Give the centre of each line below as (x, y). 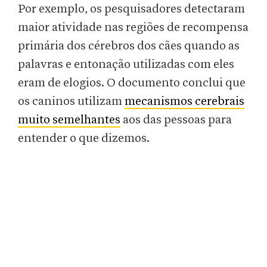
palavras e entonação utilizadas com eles (126, 65)
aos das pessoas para (176, 120)
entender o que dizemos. (85, 139)
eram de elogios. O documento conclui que (132, 83)
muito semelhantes (69, 120)
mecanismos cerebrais (184, 102)
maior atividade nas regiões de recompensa (133, 28)
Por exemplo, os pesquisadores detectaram (131, 9)
